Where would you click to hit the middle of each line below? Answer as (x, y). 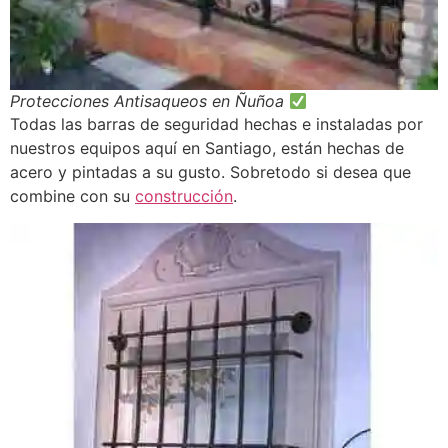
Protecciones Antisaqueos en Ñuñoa (149, 101)
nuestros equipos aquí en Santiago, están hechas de (207, 148)
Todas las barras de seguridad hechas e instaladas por (216, 124)
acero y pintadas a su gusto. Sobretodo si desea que (210, 172)
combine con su (72, 196)
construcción (184, 196)
